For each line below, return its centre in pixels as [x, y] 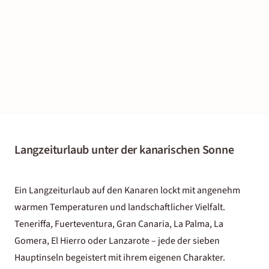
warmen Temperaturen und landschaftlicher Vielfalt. [120, 207]
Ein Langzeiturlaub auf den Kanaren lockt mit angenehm [127, 190]
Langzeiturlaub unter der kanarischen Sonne [124, 150]
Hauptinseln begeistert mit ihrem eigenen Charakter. [120, 257]
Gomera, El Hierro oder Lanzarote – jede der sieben [117, 240]
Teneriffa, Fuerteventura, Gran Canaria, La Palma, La [119, 224]
